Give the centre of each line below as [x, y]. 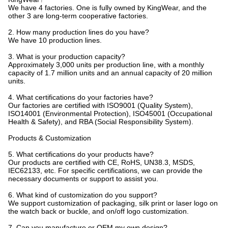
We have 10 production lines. [55, 40]
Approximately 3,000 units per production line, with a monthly [106, 65]
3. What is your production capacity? [67, 56]
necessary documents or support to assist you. [83, 179]
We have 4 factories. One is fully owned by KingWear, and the [107, 8]
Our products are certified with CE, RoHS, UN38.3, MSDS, [102, 162]
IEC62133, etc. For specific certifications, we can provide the [105, 170]
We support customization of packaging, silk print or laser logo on [113, 203]
